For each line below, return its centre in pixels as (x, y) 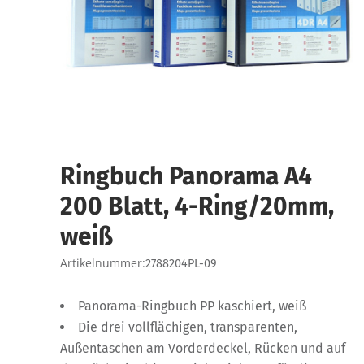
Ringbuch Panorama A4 (186, 177)
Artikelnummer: (103, 263)
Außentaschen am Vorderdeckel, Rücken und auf (203, 349)
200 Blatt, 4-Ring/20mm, (197, 207)
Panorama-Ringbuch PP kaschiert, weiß (192, 306)
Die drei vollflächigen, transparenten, (188, 327)
